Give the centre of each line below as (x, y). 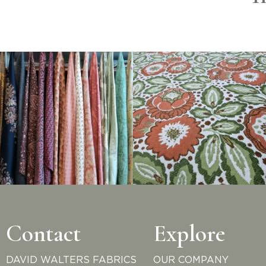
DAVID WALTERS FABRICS (71, 260)
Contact (43, 233)
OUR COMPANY (191, 260)
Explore (189, 233)
